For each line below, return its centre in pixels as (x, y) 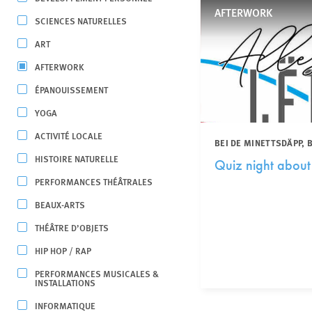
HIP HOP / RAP (63, 250)
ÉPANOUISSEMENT (71, 89)
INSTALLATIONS (65, 282)
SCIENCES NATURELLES (81, 21)
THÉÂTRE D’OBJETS (72, 227)
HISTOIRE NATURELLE (77, 158)
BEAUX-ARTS (60, 204)
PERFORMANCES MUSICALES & (97, 273)
